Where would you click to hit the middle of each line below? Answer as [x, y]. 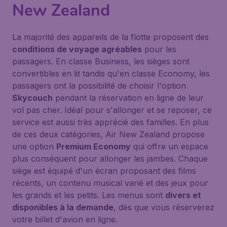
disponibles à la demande [63, 207]
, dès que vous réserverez [164, 207]
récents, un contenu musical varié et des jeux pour [110, 183]
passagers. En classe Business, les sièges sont [101, 61]
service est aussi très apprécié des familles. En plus [110, 122]
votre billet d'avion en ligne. [65, 219]
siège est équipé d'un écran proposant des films [104, 171]
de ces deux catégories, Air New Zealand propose [108, 134]
